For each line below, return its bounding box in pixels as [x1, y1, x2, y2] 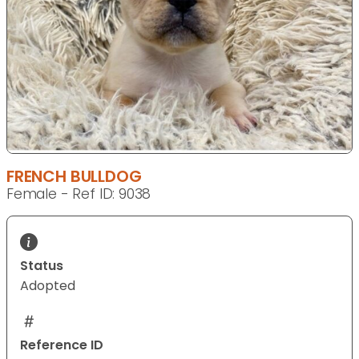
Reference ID [20, 336, 103, 355]
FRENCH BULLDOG [6, 165, 142, 188]
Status [20, 256, 63, 276]
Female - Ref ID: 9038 [6, 184, 151, 204]
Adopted [20, 276, 75, 296]
